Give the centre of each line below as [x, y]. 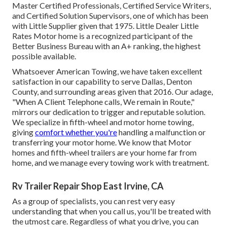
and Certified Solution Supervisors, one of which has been [110, 15]
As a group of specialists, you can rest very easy [93, 201]
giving [24, 132]
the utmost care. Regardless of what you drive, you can [105, 221]
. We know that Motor [153, 142]
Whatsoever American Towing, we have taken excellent [107, 71]
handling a [136, 132]
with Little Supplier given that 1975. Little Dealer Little [105, 25]
